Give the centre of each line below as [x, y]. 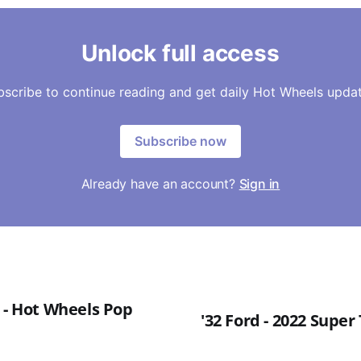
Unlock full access [180, 54]
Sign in [259, 184]
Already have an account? [160, 184]
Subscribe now [180, 141]
